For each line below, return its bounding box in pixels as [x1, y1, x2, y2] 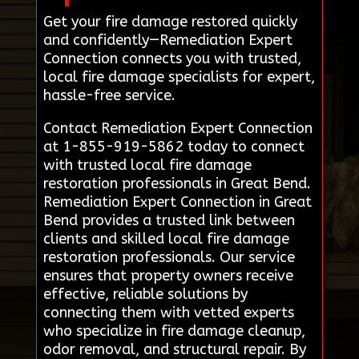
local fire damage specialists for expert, [42, 68, 315, 86]
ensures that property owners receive [42, 267, 293, 284]
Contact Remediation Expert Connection [42, 119, 313, 137]
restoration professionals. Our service [42, 248, 295, 266]
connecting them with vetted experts [42, 304, 294, 321]
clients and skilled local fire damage [42, 230, 289, 248]
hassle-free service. [42, 87, 175, 104]
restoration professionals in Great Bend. [42, 175, 311, 192]
